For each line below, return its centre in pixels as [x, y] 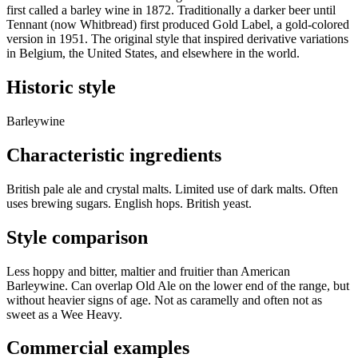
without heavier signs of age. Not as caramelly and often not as [164, 300]
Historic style [61, 88]
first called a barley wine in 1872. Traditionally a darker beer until [171, 10]
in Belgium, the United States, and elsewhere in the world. [153, 54]
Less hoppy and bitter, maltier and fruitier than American [148, 271]
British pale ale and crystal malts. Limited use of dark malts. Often [172, 189]
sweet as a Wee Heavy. [64, 314]
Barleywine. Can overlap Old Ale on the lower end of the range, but [178, 285]
